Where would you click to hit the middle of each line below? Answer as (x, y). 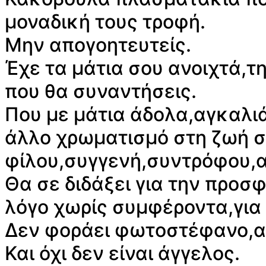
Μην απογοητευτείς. (98, 45)
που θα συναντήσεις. (101, 91)
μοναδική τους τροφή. (105, 22)
